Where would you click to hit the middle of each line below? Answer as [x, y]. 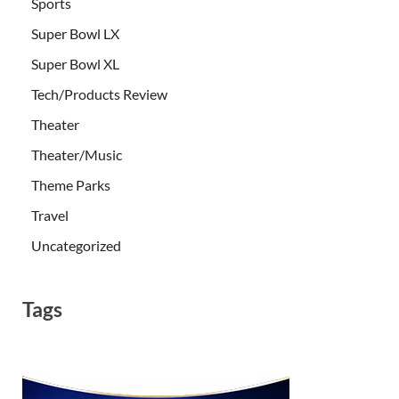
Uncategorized [76, 245]
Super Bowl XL [75, 63]
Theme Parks [71, 184]
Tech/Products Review [99, 94]
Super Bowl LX [75, 33]
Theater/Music [77, 154]
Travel [50, 215]
